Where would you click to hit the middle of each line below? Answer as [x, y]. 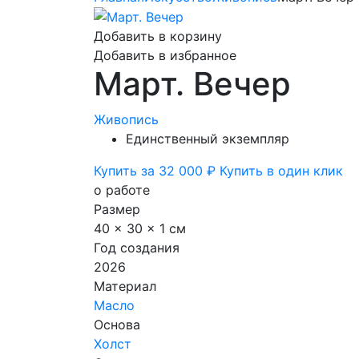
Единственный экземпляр [208, 139]
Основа [117, 325]
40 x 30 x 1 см [140, 229]
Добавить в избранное [165, 56]
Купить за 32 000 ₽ [157, 171]
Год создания [137, 248]
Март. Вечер [192, 84]
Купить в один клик [281, 171]
